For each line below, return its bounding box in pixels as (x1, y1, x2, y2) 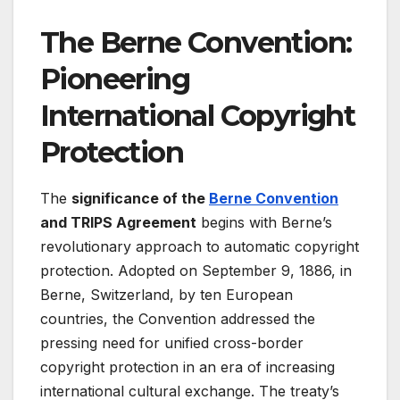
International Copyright (40, 98, 355, 134)
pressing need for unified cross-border (40, 334, 304, 353)
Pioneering (40, 62, 189, 97)
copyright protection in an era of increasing (40, 358, 335, 377)
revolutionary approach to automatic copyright (40, 237, 359, 256)
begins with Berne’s (196, 213, 332, 232)
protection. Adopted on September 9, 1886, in (40, 262, 352, 280)
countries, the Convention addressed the (40, 310, 315, 329)
